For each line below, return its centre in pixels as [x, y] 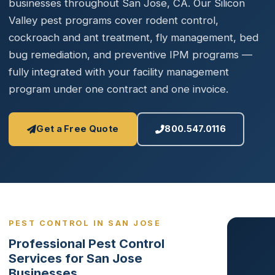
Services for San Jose [76, 258]
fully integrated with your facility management [119, 72]
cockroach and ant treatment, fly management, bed [134, 37]
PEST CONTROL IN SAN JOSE [85, 223]
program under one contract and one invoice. [118, 89]
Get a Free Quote [78, 129]
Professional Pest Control [87, 243]
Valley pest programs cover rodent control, [114, 20]
